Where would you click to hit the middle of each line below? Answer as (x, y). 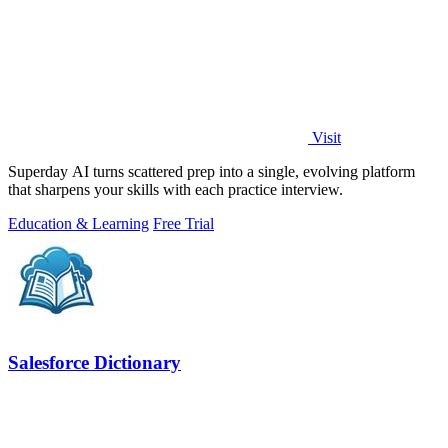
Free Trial (183, 224)
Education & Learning (78, 224)
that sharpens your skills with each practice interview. (175, 190)
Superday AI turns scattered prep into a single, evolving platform (211, 172)
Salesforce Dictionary (94, 362)
